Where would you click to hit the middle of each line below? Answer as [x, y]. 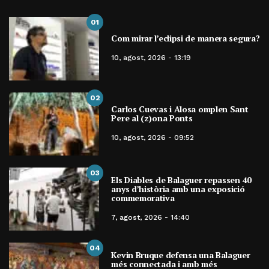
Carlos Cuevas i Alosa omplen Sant [180, 109]
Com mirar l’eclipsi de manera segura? [186, 38]
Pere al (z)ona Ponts [152, 118]
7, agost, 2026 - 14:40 [151, 218]
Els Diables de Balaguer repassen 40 [181, 180]
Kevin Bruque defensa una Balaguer [181, 255]
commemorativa [143, 198]
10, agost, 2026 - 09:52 [153, 138]
